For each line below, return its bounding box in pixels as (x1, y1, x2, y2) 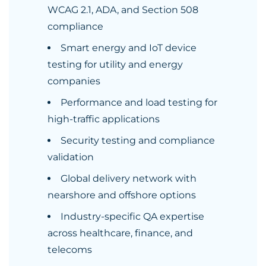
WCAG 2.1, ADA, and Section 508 (47, 4, 198, 15)
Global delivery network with (61, 173, 197, 184)
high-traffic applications (47, 113, 160, 125)
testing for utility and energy (47, 59, 183, 70)
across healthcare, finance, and (47, 227, 193, 239)
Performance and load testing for (61, 97, 217, 108)
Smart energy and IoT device (61, 42, 197, 53)
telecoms (47, 244, 92, 255)
